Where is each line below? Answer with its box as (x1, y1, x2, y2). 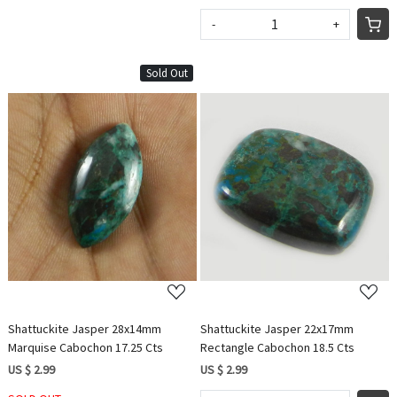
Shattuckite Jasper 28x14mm (8, 320, 162, 337)
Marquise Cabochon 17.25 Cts (8, 339, 164, 355)
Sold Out (145, 66, 188, 82)
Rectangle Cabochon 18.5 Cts (200, 339, 354, 355)
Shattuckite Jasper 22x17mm (200, 320, 354, 337)
